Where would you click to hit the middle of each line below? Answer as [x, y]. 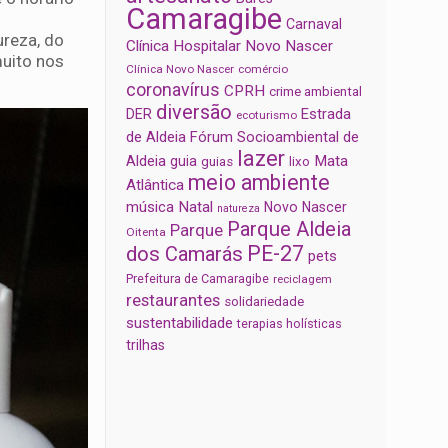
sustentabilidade [180, 323]
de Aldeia [156, 137]
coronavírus [173, 90]
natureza [239, 209]
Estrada [326, 114]
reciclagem [303, 279]
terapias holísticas [290, 324]
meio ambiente [259, 183]
